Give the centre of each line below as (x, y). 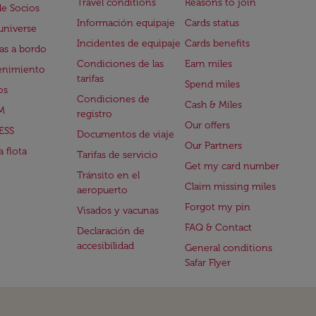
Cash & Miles (214, 105)
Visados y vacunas (117, 211)
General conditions (229, 248)
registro (94, 114)
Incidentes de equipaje (128, 43)
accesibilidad (105, 246)
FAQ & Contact (219, 227)
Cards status (212, 23)
